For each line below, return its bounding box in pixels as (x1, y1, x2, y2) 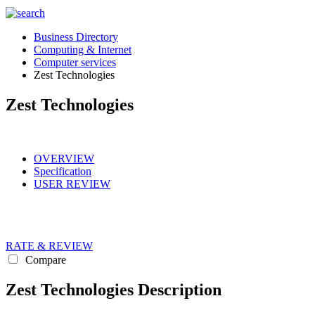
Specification (34, 165, 91, 177)
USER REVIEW (34, 177, 110, 190)
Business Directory (34, 31, 118, 43)
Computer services (34, 56, 116, 68)
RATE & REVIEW (6, 239, 93, 252)
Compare (22, 253, 66, 266)
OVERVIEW (34, 152, 94, 165)
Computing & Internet (34, 44, 131, 56)
